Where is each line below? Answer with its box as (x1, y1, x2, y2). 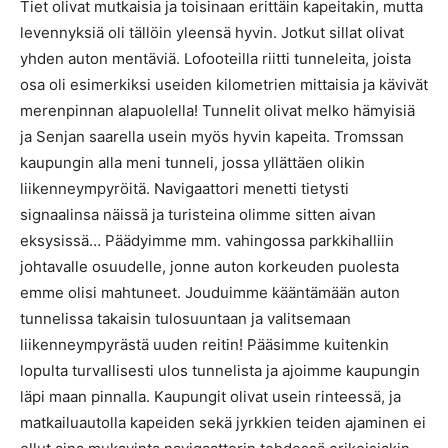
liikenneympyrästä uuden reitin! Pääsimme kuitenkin (20, 334, 389, 354)
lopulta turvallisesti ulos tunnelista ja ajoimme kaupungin (20, 360, 420, 380)
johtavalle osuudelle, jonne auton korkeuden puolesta (20, 256, 399, 276)
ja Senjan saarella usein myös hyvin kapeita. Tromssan (20, 126, 404, 146)
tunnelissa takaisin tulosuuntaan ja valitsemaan (20, 308, 351, 328)
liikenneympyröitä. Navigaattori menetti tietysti (20, 178, 349, 198)
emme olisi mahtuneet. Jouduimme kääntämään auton (20, 282, 400, 302)
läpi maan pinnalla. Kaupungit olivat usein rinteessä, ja (20, 386, 401, 406)
